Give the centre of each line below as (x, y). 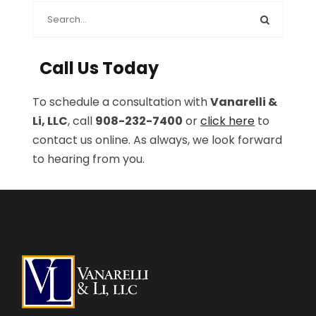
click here (228, 121)
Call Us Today (99, 68)
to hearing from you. (89, 159)
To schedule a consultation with (122, 102)
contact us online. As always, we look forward (158, 140)
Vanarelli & (244, 102)
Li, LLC (50, 121)
